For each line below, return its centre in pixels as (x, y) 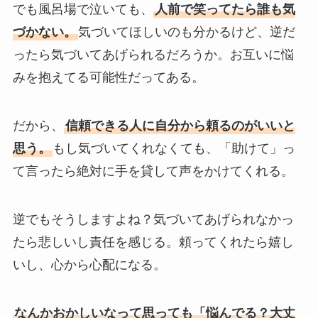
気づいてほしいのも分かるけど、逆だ (186, 32)
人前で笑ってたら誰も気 (225, 10)
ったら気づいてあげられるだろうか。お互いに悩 (153, 55)
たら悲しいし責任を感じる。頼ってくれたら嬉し (153, 242)
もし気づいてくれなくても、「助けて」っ (174, 149)
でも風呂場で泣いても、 (83, 10)
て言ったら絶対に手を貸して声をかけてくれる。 (153, 171)
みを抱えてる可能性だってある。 (108, 78)
